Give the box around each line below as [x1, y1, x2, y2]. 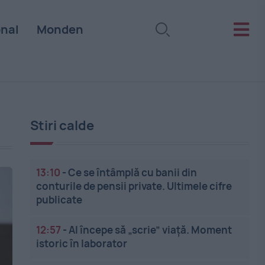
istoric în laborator [36, 237, 128, 250]
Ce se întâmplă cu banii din [68, 166, 198, 179]
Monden [36, 21, 83, 37]
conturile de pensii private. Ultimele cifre [36, 179, 232, 193]
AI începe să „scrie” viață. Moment [69, 223, 232, 237]
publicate [36, 193, 83, 206]
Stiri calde [30, 117, 95, 134]
